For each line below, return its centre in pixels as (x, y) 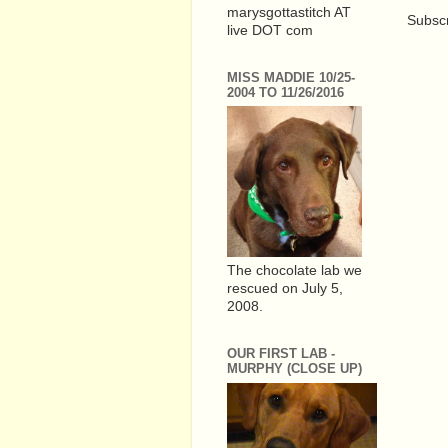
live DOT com (270, 30)
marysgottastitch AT (289, 12)
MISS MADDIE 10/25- (291, 77)
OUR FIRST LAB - (281, 353)
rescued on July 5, (285, 288)
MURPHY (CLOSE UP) (294, 368)
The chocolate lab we (294, 270)
